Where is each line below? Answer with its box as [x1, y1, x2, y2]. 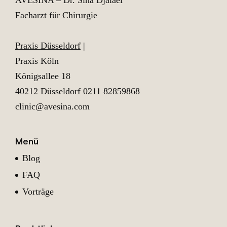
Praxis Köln [15, 55, 59, 66]
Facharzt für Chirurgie [15, 10, 97, 20]
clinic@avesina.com [15, 101, 90, 111]
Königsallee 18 [15, 70, 70, 81]
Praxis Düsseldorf [15, 40, 81, 51]
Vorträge [22, 186, 54, 197]
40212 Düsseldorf [15, 86, 81, 96]
